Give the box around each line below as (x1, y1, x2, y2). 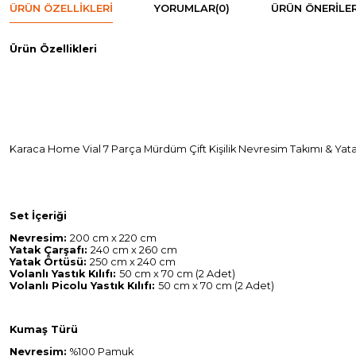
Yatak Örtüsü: (10, 255, 90, 268)
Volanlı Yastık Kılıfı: (10, 267, 119, 280)
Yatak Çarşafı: (10, 243, 91, 256)
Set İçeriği (10, 209, 67, 222)
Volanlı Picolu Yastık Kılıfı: (10, 279, 158, 292)
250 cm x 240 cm (90, 255, 176, 268)
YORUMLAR (154, 2, 215, 15)
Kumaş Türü (10, 323, 78, 336)
